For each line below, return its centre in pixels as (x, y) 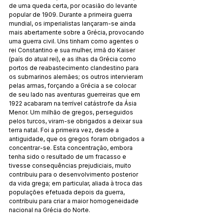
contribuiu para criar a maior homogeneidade (74, 201)
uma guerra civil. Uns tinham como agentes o (74, 41)
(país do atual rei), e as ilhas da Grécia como (73, 59)
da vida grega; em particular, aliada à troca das (76, 183)
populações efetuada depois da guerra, (68, 192)
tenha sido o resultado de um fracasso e (68, 156)
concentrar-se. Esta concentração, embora (72, 147)
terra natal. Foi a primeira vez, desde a (65, 130)
